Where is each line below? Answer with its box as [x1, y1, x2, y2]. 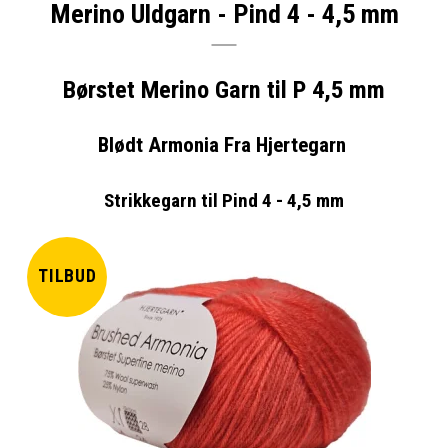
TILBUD [37, 266, 98, 287]
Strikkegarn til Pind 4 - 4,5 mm [104, 188, 344, 212]
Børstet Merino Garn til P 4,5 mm [63, 75, 385, 104]
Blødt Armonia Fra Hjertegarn [97, 132, 351, 157]
